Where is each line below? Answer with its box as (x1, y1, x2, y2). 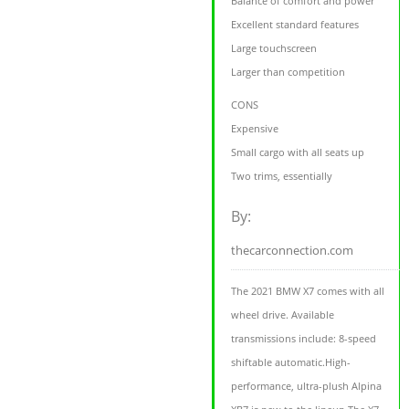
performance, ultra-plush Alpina (231, 379, 383, 393)
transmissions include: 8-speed (231, 331, 377, 346)
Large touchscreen (231, 41, 318, 56)
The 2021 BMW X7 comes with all (231, 284, 385, 299)
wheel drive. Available (231, 308, 335, 322)
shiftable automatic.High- (231, 355, 351, 370)
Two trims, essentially (231, 169, 333, 184)
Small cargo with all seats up (231, 145, 365, 160)
